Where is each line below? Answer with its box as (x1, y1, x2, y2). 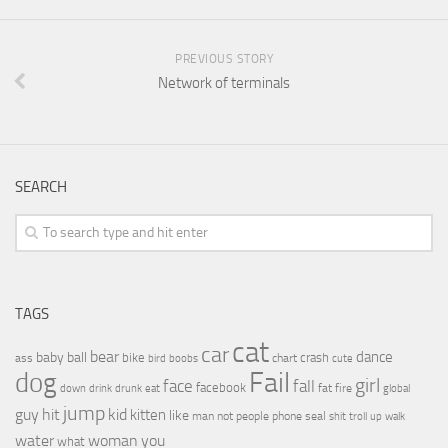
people (236, 408, 269, 424)
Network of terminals (158, 74, 290, 93)
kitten (130, 406, 166, 425)
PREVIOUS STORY (175, 52, 273, 67)
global (383, 381, 410, 396)
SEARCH (15, 178, 67, 197)
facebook (196, 380, 246, 396)
